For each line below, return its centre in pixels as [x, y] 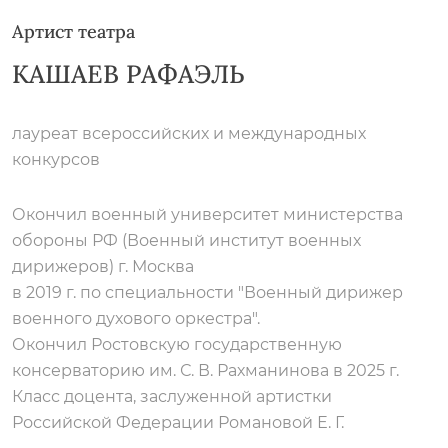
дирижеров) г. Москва [103, 266]
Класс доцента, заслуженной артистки [172, 396]
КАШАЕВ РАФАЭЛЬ [128, 74]
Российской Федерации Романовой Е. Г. [178, 422]
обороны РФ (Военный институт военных [186, 240]
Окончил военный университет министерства [207, 214]
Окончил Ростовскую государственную [177, 344]
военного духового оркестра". [136, 318]
